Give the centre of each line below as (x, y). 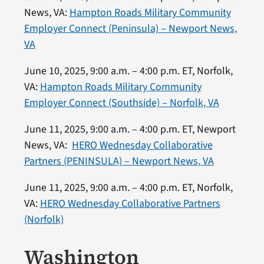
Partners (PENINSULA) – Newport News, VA (119, 161)
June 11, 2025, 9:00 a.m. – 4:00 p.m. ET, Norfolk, (128, 187)
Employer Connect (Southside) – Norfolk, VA (121, 103)
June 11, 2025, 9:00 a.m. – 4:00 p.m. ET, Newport (130, 129)
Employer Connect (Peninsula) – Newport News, (130, 28)
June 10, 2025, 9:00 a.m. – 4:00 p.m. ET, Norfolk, (128, 71)
